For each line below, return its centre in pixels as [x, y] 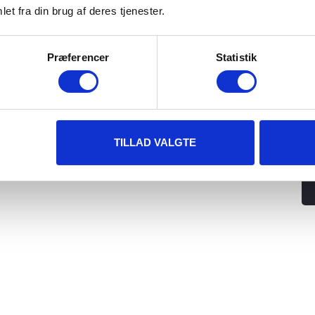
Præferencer [78, 57]
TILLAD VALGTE [155, 142]
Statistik [236, 57]
